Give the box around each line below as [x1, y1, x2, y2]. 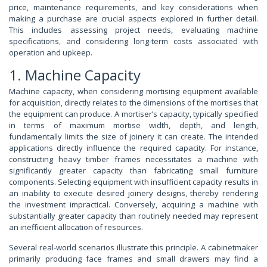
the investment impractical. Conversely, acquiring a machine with [9, 198, 258, 210]
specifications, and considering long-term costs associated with [9, 35, 258, 46]
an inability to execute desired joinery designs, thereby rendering [9, 187, 258, 198]
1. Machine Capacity [9, 64, 141, 85]
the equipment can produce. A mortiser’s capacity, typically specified [9, 108, 258, 119]
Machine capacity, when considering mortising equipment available [9, 85, 258, 97]
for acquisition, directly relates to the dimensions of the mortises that [9, 97, 258, 108]
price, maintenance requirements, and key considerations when [9, 1, 258, 13]
